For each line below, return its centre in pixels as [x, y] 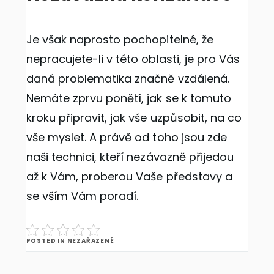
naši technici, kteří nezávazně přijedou [130, 157]
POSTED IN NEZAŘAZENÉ [70, 240]
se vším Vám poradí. [82, 196]
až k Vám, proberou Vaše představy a [129, 176]
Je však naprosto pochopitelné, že [120, 39]
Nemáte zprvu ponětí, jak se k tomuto [129, 98]
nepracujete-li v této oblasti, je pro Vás [133, 59]
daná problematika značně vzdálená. [128, 78]
